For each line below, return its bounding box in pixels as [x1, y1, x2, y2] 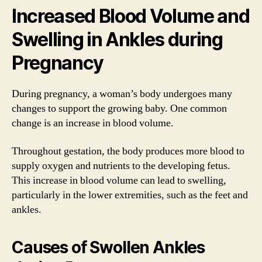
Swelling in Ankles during [12, 28, 223, 51]
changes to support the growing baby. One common [12, 102, 227, 115]
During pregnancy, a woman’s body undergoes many [12, 87, 232, 101]
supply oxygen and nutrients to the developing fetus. [12, 158, 230, 173]
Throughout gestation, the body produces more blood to [12, 144, 244, 158]
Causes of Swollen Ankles [12, 237, 205, 257]
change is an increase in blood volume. [12, 116, 174, 130]
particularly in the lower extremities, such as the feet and [12, 188, 248, 202]
